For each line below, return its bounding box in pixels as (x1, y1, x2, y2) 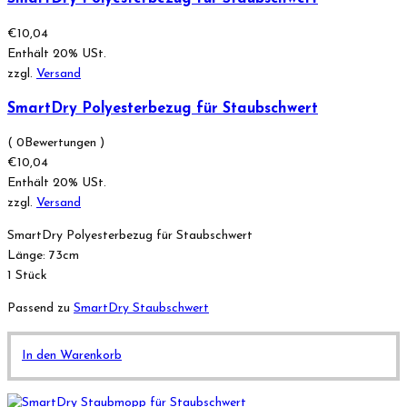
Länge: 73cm (7, 249, 79, 263)
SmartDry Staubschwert (74, 302, 209, 316)
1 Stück (7, 269, 47, 283)
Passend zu (7, 302, 74, 316)
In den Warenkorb (22, 349, 122, 363)
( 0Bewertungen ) (7, 136, 104, 151)
